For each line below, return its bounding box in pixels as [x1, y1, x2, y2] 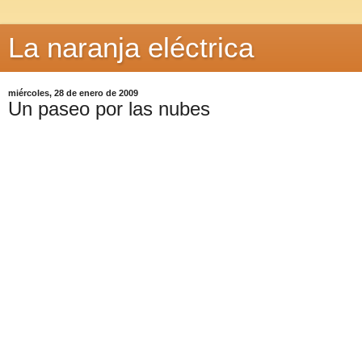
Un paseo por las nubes [8, 98, 210, 120]
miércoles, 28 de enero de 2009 [8, 88, 138, 98]
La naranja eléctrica [8, 32, 254, 63]
